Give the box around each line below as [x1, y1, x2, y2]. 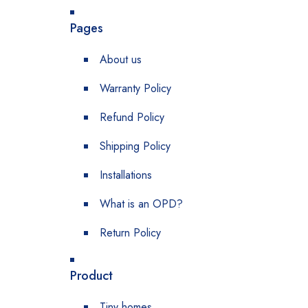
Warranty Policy [100, 80, 171, 96]
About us [100, 52, 142, 67]
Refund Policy [100, 109, 164, 125]
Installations [100, 167, 152, 183]
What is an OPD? [100, 196, 183, 212]
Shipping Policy [100, 138, 170, 154]
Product [70, 267, 113, 285]
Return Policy [100, 225, 161, 241]
